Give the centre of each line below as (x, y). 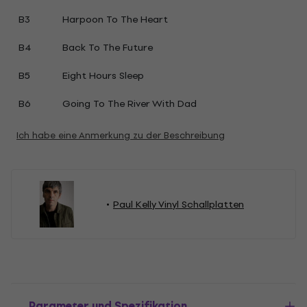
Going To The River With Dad (129, 104)
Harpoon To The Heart (115, 20)
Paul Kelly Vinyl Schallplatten (179, 204)
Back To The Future (107, 48)
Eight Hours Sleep (103, 76)
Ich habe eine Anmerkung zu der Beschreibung (121, 135)
